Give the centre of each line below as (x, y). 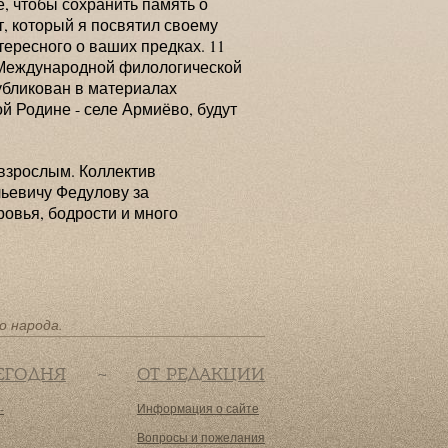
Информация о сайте (198, 408)
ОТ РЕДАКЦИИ (201, 374)
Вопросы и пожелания (201, 437)
